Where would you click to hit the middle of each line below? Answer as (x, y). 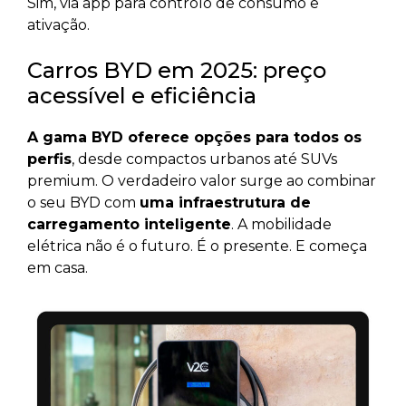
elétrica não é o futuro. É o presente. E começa (197, 246)
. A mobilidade (281, 225)
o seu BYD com (83, 203)
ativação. (58, 25)
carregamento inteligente (129, 225)
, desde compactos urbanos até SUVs (204, 159)
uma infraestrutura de (225, 203)
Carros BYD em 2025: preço (177, 71)
